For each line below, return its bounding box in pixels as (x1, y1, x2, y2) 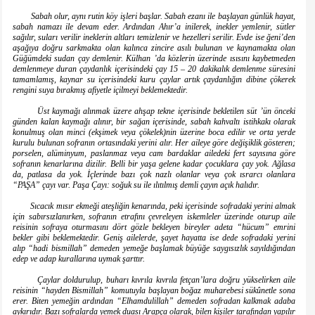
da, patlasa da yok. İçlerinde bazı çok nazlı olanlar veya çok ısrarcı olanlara (13, 169, 295, 180)
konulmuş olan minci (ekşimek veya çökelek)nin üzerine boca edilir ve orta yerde (13, 127, 295, 138)
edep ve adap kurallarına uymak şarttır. (13, 254, 145, 264)
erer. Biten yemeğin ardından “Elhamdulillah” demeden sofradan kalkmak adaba (13, 296, 295, 307)
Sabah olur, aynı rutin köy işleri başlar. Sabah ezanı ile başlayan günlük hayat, (13, 11, 295, 22)
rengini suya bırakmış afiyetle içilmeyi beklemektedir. (13, 85, 188, 96)
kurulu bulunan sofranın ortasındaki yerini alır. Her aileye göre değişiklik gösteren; (13, 138, 295, 148)
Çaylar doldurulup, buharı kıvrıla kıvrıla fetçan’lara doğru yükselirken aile (13, 275, 295, 285)
